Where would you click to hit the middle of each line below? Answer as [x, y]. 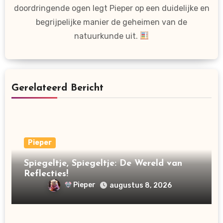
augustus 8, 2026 [141, 186]
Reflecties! [46, 174]
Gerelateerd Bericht [57, 88]
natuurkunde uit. [107, 36]
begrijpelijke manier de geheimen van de [111, 22]
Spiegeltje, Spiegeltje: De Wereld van [103, 164]
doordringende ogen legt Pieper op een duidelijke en [111, 8]
